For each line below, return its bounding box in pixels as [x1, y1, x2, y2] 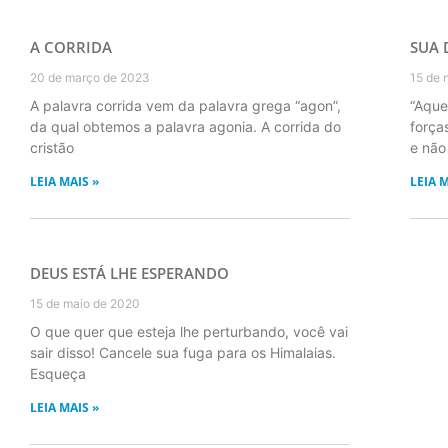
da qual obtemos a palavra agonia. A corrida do [30, 118, 341, 135]
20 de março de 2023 [30, 70, 150, 85]
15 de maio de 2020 [30, 296, 140, 311]
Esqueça [30, 365, 86, 382]
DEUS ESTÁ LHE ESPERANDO [30, 263, 229, 283]
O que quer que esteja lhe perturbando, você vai [30, 323, 348, 340]
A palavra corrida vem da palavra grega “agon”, [30, 97, 341, 114]
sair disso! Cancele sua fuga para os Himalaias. [30, 344, 336, 361]
